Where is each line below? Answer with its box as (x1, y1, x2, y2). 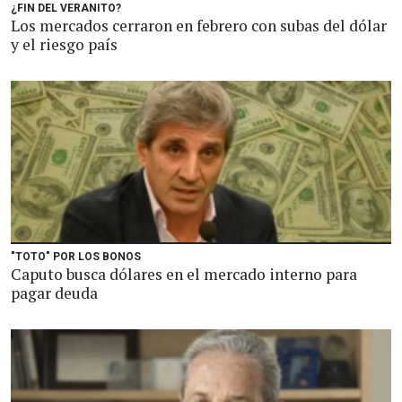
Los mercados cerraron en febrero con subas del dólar (11, 15, 387, 36)
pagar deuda (11, 283, 98, 303)
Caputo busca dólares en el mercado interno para (11, 264, 357, 284)
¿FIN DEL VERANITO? (11, 2, 121, 14)
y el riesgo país (11, 34, 118, 55)
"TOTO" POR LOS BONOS (11, 250, 141, 263)
